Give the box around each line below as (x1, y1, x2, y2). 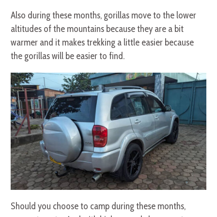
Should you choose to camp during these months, (11, 201, 186, 212)
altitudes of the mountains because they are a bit (11, 23, 184, 35)
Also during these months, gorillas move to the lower (11, 10, 197, 21)
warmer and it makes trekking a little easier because (11, 37, 194, 48)
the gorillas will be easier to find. (11, 50, 125, 62)
